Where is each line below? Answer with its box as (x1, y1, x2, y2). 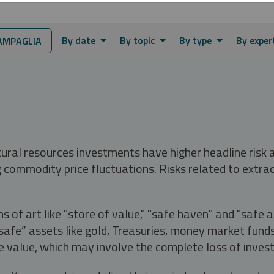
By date (62, 32, 95, 48)
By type (179, 32, 212, 48)
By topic (120, 32, 155, 48)
